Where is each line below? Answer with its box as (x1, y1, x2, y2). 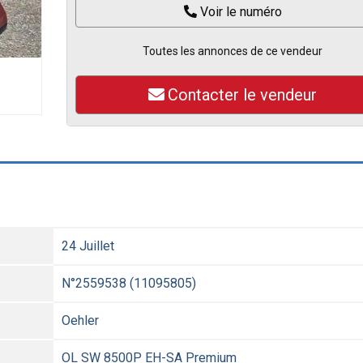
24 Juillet (62, 238, 114, 254)
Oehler (62, 313, 99, 328)
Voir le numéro (199, 4, 282, 19)
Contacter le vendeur (168, 85, 318, 105)
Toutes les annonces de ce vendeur (143, 45, 323, 58)
